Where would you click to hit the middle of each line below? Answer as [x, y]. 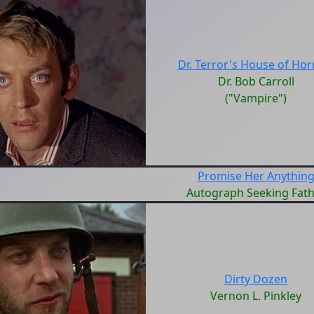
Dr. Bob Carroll [256, 81]
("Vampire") [256, 98]
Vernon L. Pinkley [256, 296]
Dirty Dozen [256, 279]
